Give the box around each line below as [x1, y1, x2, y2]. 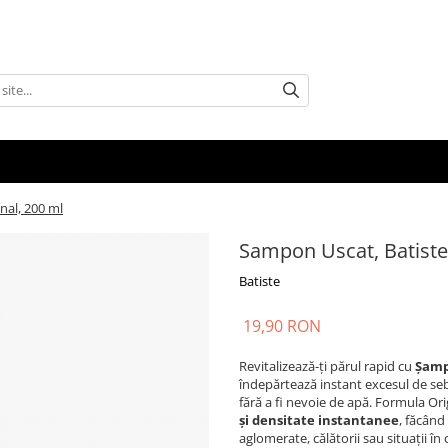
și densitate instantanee [239, 411, 399, 429]
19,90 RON [243, 315, 321, 337]
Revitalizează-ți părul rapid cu [239, 357, 415, 375]
